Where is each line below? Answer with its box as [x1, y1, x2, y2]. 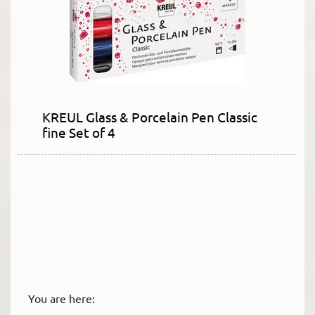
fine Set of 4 [42, 123, 115, 141]
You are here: [28, 290, 95, 305]
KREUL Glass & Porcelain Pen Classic [42, 108, 257, 125]
